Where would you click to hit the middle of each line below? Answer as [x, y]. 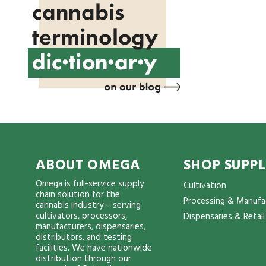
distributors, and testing [84, 238]
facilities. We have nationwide [94, 248]
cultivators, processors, [81, 216]
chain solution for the [78, 195]
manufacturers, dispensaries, [91, 227]
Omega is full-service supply [90, 184]
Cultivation [205, 186]
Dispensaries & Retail [224, 217]
